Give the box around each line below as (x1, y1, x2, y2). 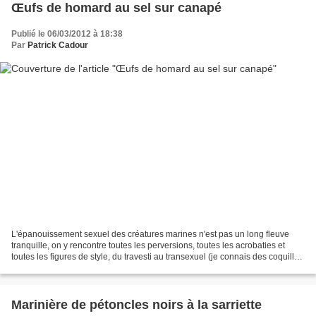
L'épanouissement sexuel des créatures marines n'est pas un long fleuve (11, 229, 289, 239)
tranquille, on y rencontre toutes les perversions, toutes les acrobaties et (11, 240, 285, 250)
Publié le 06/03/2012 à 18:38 (11, 29, 123, 39)
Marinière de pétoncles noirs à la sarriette (11, 297, 262, 312)
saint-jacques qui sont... (11, 262, 102, 273)
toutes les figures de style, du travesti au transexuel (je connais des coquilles (11, 251, 303, 262)
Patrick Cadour (28, 40, 88, 51)
